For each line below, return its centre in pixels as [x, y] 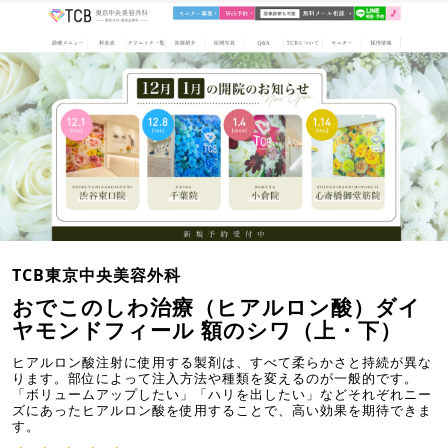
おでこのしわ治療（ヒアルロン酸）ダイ [216, 307]
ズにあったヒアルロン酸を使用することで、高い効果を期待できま [222, 410]
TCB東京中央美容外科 [96, 275]
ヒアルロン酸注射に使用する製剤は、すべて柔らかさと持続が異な [222, 362]
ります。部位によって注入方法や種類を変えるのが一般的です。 [215, 378]
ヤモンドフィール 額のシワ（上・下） [207, 330]
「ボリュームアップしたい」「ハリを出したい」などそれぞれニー [222, 394]
